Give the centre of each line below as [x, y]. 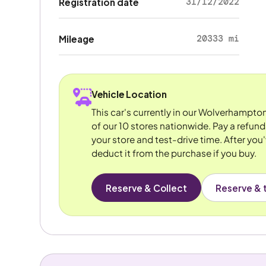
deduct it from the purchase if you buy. [174, 153]
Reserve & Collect [146, 188]
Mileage [76, 39]
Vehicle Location [129, 94]
